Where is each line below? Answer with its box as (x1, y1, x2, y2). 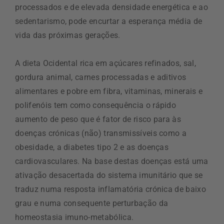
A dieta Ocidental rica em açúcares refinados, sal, (15, 58, 196, 68)
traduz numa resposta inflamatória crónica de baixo (15, 184, 206, 194)
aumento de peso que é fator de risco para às (15, 114, 181, 124)
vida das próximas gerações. (15, 30, 120, 40)
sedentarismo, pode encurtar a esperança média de (15, 16, 202, 26)
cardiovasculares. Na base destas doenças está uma (15, 156, 208, 166)
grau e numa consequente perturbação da (15, 198, 168, 208)
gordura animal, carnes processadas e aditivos (15, 72, 186, 82)
